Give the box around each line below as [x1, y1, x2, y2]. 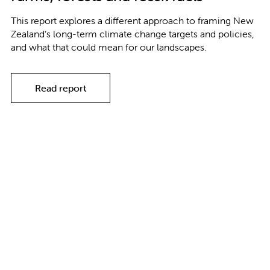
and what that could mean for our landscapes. [11, 41, 207, 54]
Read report [35, 82, 86, 95]
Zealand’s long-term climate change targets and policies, [11, 28, 254, 40]
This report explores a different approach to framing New [11, 14, 254, 27]
